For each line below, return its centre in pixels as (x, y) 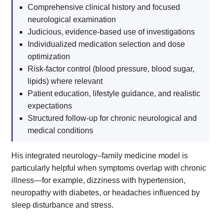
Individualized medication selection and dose (106, 44)
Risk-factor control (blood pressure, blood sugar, (111, 69)
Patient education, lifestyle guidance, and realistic (114, 93)
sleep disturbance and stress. (62, 205)
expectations (50, 106)
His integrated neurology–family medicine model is (100, 155)
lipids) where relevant (65, 81)
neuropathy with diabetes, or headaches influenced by (106, 192)
